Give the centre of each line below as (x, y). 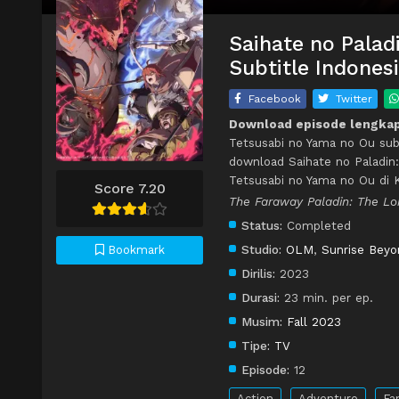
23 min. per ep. (326, 298)
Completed (317, 226)
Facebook (275, 99)
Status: (262, 226)
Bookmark (134, 249)
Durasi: (261, 298)
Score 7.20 (130, 188)
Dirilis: (258, 274)
